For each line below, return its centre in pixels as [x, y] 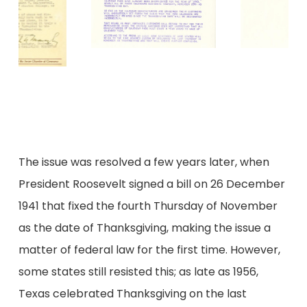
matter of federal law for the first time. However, [149, 250]
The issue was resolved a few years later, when [144, 162]
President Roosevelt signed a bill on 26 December [151, 184]
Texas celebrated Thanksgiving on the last [132, 294]
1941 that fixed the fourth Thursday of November [148, 206]
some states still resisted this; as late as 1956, [138, 272]
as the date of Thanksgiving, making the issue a [144, 228]
